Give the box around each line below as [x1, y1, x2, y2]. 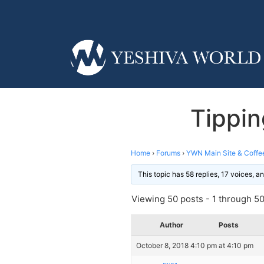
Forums [156, 148, 180, 157]
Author [160, 220, 183, 229]
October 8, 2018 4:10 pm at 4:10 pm [136, 240, 253, 250]
